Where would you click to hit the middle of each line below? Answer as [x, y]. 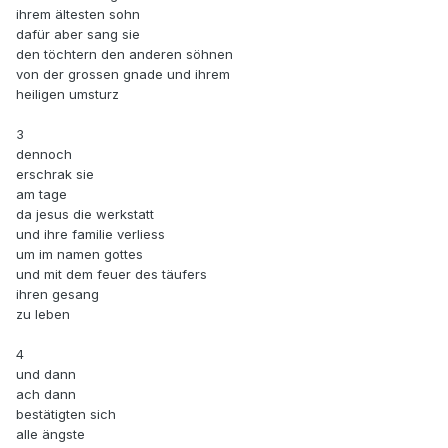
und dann [46, 374]
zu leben [43, 314]
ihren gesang [57, 294]
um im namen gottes [79, 254]
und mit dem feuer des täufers [111, 274]
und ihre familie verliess [90, 234]
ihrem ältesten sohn [78, 14]
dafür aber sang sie [78, 34]
